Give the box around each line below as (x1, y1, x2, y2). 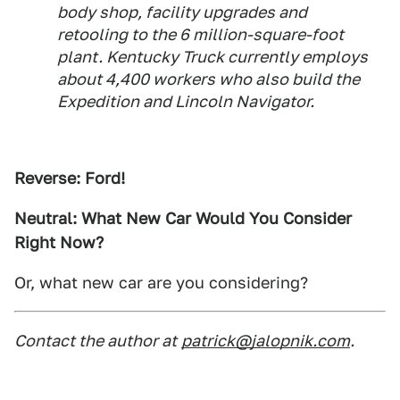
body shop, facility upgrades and (57, 3, 307, 21)
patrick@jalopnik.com (181, 331, 350, 350)
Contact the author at (14, 331, 177, 350)
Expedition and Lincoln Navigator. (57, 92, 314, 111)
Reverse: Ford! (14, 169, 125, 187)
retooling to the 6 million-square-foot (57, 25, 344, 44)
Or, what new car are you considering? (14, 273, 308, 292)
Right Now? (14, 233, 104, 252)
